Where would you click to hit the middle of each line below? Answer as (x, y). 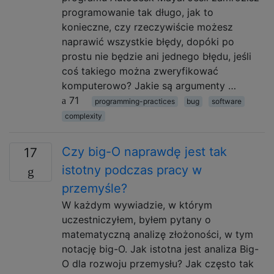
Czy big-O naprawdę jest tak (144, 152)
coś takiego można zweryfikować (140, 71)
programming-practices (135, 101)
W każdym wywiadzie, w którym (137, 205)
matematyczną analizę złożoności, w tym (157, 234)
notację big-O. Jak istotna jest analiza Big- (160, 249)
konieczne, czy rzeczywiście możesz (147, 27)
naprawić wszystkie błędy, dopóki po (148, 42)
